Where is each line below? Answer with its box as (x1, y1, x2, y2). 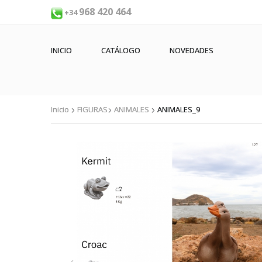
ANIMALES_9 (157, 104, 200, 115)
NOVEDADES (170, 45, 213, 56)
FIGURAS (77, 104, 108, 115)
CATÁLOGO (101, 45, 140, 56)
